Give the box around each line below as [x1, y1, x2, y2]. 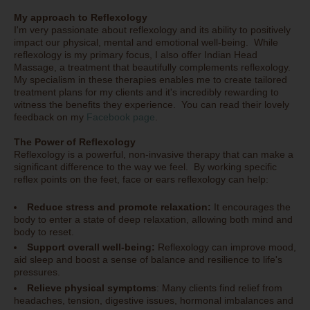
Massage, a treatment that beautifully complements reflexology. [14, 62, 291, 73]
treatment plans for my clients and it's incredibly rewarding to [14, 86, 279, 98]
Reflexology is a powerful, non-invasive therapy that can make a [14, 149, 293, 160]
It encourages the [214, 201, 291, 213]
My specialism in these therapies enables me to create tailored [14, 74, 287, 85]
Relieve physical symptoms [27, 282, 156, 293]
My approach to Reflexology [14, 12, 147, 23]
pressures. [14, 266, 60, 278]
